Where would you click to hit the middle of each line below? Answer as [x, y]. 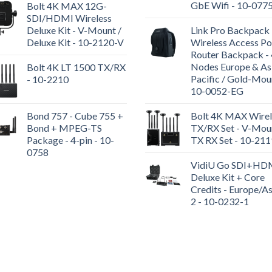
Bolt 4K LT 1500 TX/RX [76, 67]
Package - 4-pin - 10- [70, 140]
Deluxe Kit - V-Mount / [74, 30]
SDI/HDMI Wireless [69, 18]
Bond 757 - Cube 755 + [75, 116]
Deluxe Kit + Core [228, 177]
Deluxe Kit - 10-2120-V [75, 42]
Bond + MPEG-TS [64, 128]
